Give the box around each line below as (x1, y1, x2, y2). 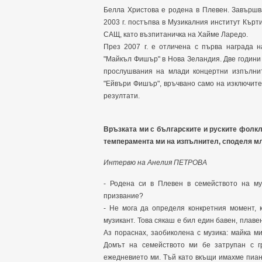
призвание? (104, 192, 143, 201)
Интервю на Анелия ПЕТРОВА (104, 158, 207, 167)
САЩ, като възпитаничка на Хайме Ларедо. (104, 30, 248, 39)
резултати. (104, 92, 140, 101)
